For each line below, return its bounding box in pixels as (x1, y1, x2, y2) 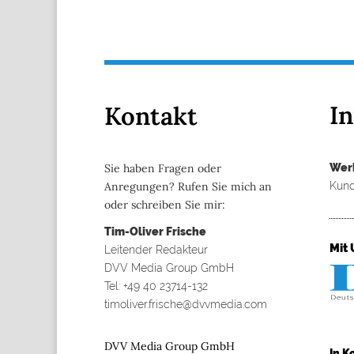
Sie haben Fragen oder (104, 160, 221, 175)
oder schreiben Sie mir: (104, 197, 225, 212)
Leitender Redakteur (104, 243, 208, 256)
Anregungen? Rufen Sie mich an (104, 179, 272, 194)
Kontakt (104, 100, 198, 132)
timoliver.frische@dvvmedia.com (104, 297, 267, 311)
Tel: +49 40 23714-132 (104, 279, 208, 292)
